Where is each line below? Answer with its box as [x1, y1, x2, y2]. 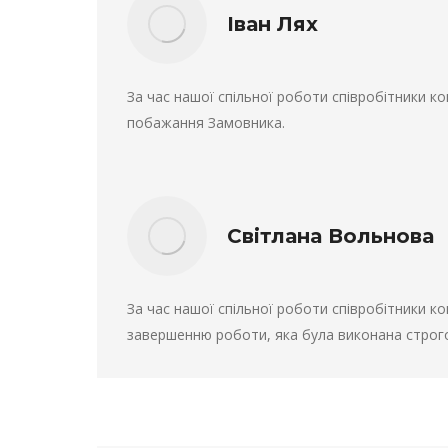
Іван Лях [227, 12, 318, 37]
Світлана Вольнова [227, 224, 434, 249]
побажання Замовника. [127, 113, 285, 133]
